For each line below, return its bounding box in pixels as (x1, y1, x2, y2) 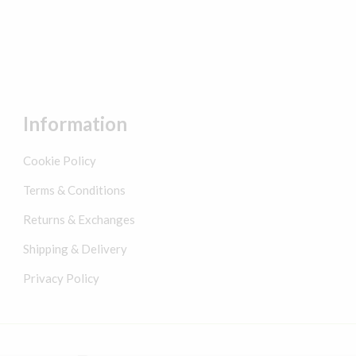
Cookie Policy (22, 153, 96, 168)
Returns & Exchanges (22, 212, 135, 226)
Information (22, 112, 127, 135)
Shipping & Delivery (22, 242, 127, 256)
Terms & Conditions (22, 183, 126, 197)
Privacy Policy (22, 271, 99, 285)
